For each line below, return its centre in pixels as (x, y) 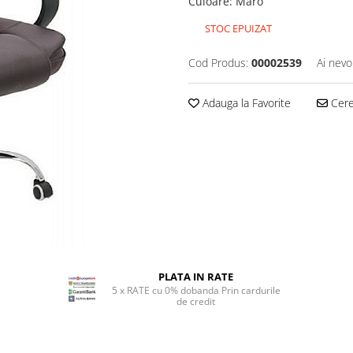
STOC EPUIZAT (237, 28)
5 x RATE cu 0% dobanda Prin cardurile (196, 290)
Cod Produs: (218, 63)
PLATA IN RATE (196, 277)
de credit (196, 301)
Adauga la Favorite (245, 103)
